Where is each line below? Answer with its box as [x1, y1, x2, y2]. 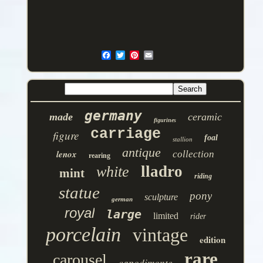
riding [194, 172, 212, 181]
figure [53, 128, 79, 143]
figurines [153, 117, 176, 124]
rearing [89, 151, 111, 160]
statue [59, 183, 100, 203]
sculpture [144, 192, 178, 203]
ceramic [187, 111, 222, 123]
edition [199, 233, 225, 247]
